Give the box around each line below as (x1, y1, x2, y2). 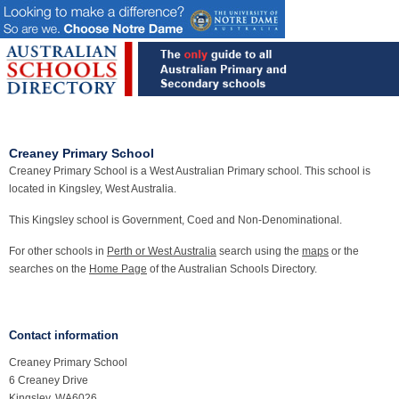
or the (329, 245, 359, 257)
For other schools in (9, 245, 107, 257)
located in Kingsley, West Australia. (9, 183, 176, 195)
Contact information (9, 329, 118, 342)
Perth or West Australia (107, 245, 216, 257)
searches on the (9, 263, 89, 275)
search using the (216, 245, 302, 257)
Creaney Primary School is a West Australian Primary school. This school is (9, 165, 370, 177)
